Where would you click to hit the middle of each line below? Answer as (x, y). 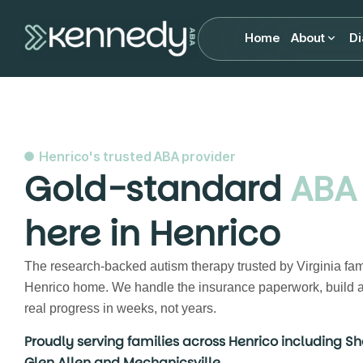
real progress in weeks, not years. (120, 308)
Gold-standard (157, 189)
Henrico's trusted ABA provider (137, 156)
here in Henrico (152, 234)
